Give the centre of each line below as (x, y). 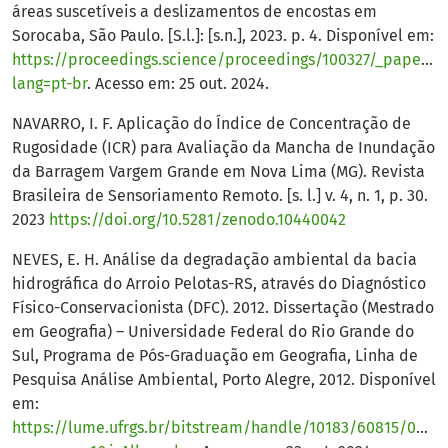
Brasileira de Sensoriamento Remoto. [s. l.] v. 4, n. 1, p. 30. (220, 196)
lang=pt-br (49, 84)
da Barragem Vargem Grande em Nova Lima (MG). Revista (218, 172)
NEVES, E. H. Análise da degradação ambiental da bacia (214, 260)
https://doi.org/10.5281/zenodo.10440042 (197, 220)
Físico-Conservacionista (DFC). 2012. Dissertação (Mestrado (223, 308)
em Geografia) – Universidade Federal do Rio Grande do (213, 332)
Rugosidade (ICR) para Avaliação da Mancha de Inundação (223, 148)
